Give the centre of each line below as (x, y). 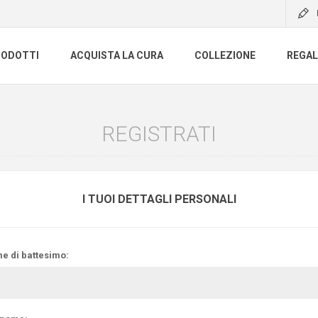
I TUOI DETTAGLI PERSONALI (159, 199)
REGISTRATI (159, 134)
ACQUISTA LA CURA (117, 56)
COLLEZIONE (225, 56)
